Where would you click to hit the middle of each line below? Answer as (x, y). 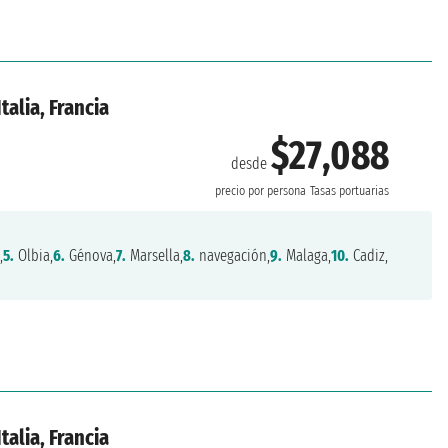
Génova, (91, 255)
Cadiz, (369, 255)
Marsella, (155, 255)
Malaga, (307, 255)
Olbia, (34, 255)
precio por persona (261, 191)
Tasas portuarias (350, 191)
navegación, (233, 255)
